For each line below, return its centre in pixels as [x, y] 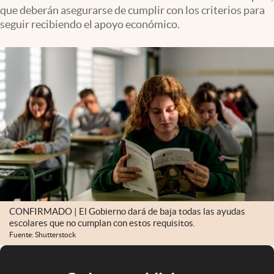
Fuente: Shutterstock [43, 235]
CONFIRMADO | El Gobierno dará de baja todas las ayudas [127, 212]
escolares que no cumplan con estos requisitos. [102, 223]
